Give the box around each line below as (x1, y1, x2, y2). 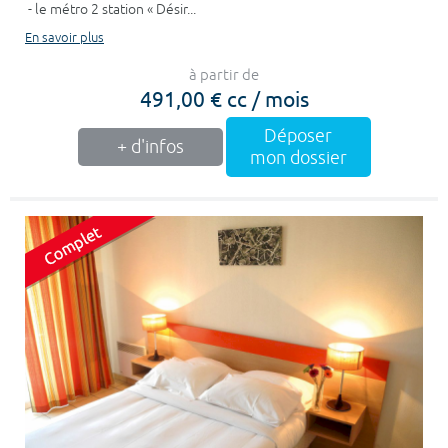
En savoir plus (25, 30, 104, 47)
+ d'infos (116, 136, 184, 159)
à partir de (189, 66, 259, 86)
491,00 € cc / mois (139, 85, 309, 112)
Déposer (264, 125, 332, 148)
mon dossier (249, 147, 347, 170)
